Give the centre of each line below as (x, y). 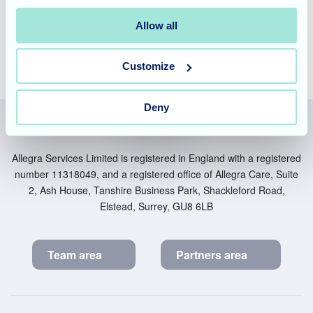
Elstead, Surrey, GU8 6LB (156, 206)
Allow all (156, 25)
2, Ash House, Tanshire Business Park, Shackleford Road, (156, 190)
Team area (75, 254)
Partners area (212, 254)
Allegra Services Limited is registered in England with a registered (156, 158)
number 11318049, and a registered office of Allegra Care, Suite (156, 174)
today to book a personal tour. (148, 15)
